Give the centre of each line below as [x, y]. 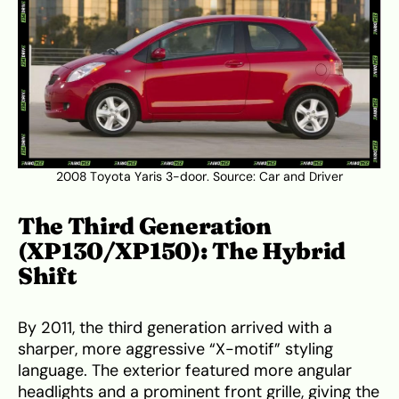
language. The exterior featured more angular [185, 371]
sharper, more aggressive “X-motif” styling [175, 350]
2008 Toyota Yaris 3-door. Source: [158, 177]
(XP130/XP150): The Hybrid [182, 252]
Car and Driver [301, 177]
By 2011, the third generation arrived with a [175, 328]
